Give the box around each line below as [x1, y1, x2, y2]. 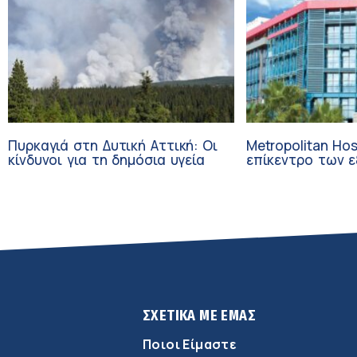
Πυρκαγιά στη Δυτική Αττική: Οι [8, 135, 218, 155]
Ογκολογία [245, 178, 313, 198]
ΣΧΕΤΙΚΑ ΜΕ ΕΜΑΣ [142, 306, 257, 324]
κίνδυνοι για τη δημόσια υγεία [8, 150, 206, 169]
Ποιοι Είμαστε [142, 335, 237, 353]
